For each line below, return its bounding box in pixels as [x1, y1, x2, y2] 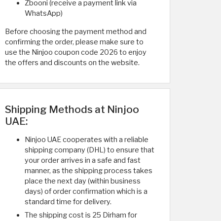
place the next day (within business [25, 177, 141, 185]
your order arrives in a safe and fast [25, 156, 141, 165]
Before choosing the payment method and [5, 27, 147, 36]
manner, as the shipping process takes [25, 166, 152, 175]
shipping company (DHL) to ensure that [25, 146, 154, 154]
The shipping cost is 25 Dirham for [25, 211, 137, 220]
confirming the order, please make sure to [5, 37, 144, 46]
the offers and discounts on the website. [5, 58, 140, 67]
